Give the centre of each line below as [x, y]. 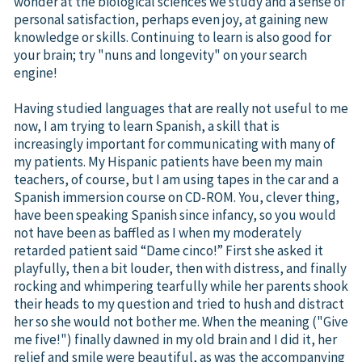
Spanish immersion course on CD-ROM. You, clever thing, [177, 197]
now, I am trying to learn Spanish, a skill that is [147, 126]
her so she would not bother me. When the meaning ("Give [181, 321]
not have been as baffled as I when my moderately [158, 232]
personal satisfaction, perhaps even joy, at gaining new [171, 19]
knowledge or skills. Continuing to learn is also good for [173, 37]
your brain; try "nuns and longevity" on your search [160, 55]
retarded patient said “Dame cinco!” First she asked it [168, 250]
